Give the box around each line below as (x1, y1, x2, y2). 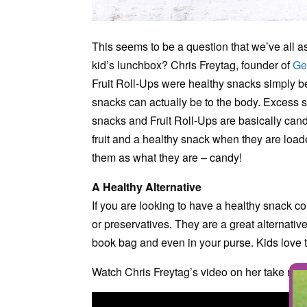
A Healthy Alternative (92, 179, 202, 195)
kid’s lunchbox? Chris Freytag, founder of (92, 57, 293, 73)
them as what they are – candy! (92, 149, 243, 166)
